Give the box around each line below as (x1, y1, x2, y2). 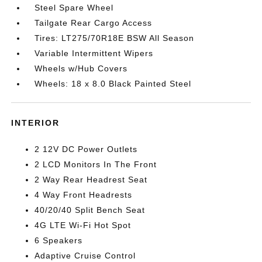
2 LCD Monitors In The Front (35, 160, 157, 169)
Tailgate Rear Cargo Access (35, 18, 153, 27)
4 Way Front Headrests (35, 190, 133, 199)
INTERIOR (11, 118, 60, 127)
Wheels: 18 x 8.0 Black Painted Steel (35, 79, 192, 88)
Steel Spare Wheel (35, 3, 114, 12)
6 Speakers (35, 236, 83, 245)
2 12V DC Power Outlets (35, 144, 138, 154)
